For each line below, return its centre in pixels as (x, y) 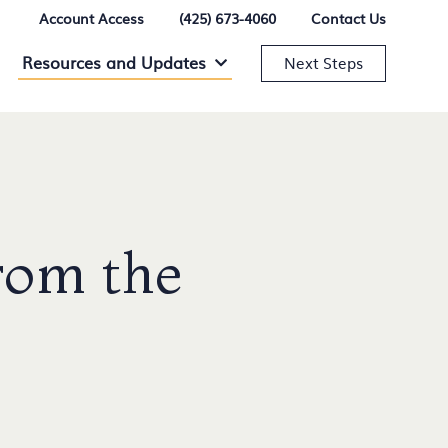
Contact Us (348, 18)
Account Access (91, 18)
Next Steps (323, 62)
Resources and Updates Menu (314, 60)
